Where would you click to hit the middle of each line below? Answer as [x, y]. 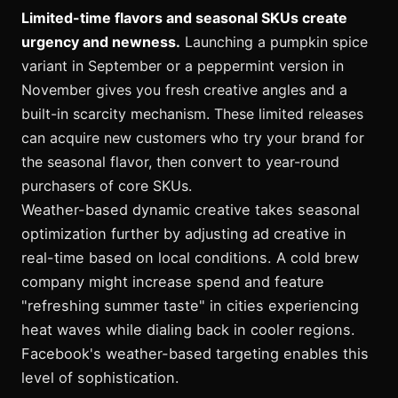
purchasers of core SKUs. [107, 185]
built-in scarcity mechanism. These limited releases [192, 113]
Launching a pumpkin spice [274, 41]
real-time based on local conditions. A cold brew [190, 257]
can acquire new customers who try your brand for [193, 137]
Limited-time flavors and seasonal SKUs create [184, 17]
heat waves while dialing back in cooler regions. [188, 329]
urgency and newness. [101, 41]
